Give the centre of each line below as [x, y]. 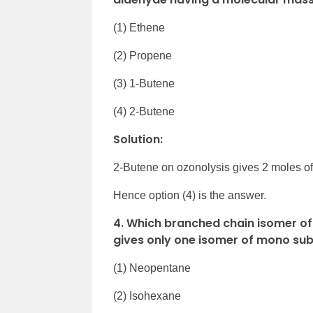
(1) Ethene [139, 28]
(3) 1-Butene [144, 83]
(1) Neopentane [152, 268]
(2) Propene [143, 56]
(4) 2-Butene [144, 111]
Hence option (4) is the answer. [190, 195]
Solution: [138, 139]
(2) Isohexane [147, 296]
